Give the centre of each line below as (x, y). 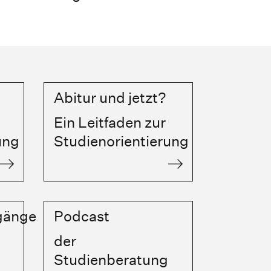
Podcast (81, 216)
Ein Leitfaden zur (109, 122)
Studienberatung (111, 260)
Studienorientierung (121, 141)
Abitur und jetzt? (110, 98)
